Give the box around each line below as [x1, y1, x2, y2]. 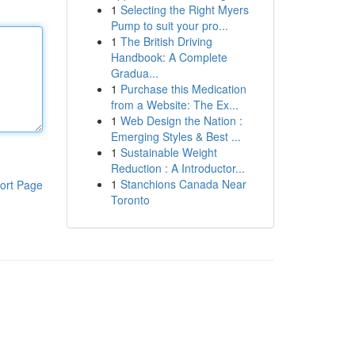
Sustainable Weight [120, 144, 217, 160]
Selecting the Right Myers [120, 2, 249, 17]
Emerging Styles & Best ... [110, 128, 241, 144]
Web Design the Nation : [120, 113, 242, 128]
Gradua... [110, 65, 158, 81]
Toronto [110, 192, 150, 208]
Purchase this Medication [120, 81, 246, 97]
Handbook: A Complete [110, 49, 227, 65]
